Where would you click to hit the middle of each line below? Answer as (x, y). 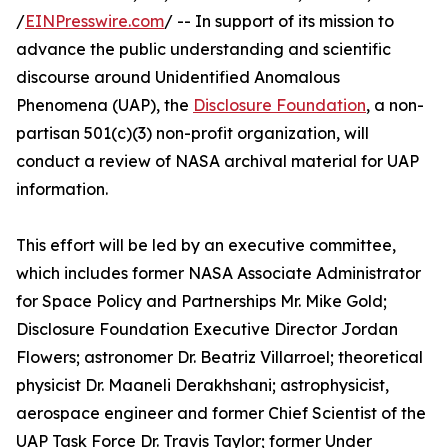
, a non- (395, 105)
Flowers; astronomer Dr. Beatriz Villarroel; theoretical (219, 357)
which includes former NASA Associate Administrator (218, 273)
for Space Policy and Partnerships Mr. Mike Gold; (201, 301)
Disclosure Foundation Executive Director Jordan (207, 329)
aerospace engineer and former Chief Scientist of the (221, 413)
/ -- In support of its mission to (279, 21)
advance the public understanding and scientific (203, 49)
